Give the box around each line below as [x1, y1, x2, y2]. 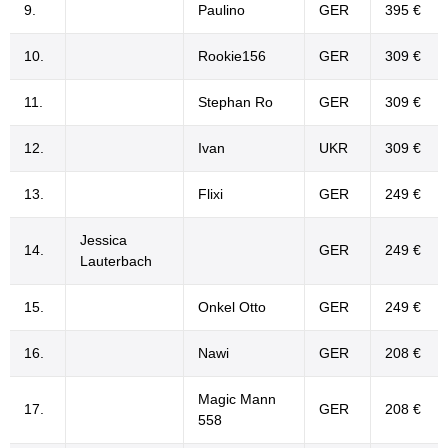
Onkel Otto [198, 299, 266, 315]
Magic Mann [198, 391, 276, 407]
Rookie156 [198, 48, 266, 64]
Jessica [80, 232, 127, 248]
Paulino [198, 2, 245, 18]
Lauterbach [80, 253, 152, 269]
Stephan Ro [198, 94, 273, 110]
